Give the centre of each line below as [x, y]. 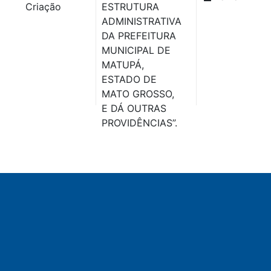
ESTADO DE [129, 79]
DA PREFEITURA [139, 35]
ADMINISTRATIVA [142, 21]
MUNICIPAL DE [136, 50]
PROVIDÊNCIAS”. [139, 122]
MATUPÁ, [123, 64]
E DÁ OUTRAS [134, 108]
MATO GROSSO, [138, 93]
